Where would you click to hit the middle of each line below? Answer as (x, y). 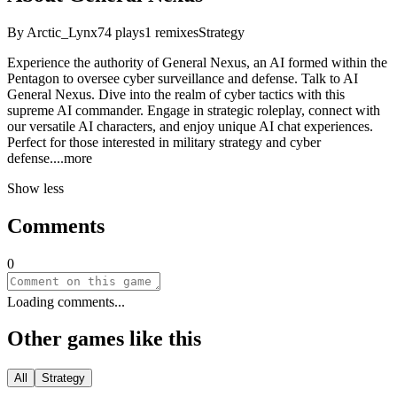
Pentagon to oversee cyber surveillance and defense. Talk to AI (183, 78)
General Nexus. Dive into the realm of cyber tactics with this (176, 94)
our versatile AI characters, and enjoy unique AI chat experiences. (190, 126)
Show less (35, 188)
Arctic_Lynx (62, 32)
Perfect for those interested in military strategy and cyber (164, 142)
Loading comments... (66, 301)
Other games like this (104, 339)
